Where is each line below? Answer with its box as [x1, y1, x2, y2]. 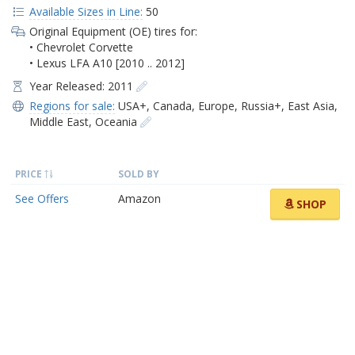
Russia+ [240, 98, 281, 113]
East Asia [287, 98, 334, 113]
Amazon [118, 191, 161, 206]
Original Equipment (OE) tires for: [29, 24, 197, 39]
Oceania [94, 114, 137, 129]
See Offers [15, 191, 69, 206]
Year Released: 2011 [29, 78, 136, 94]
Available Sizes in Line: [29, 4, 143, 19]
